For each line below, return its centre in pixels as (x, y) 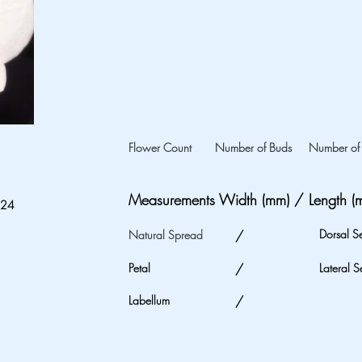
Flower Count (160, 147)
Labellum (149, 300)
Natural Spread (166, 235)
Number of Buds (253, 147)
